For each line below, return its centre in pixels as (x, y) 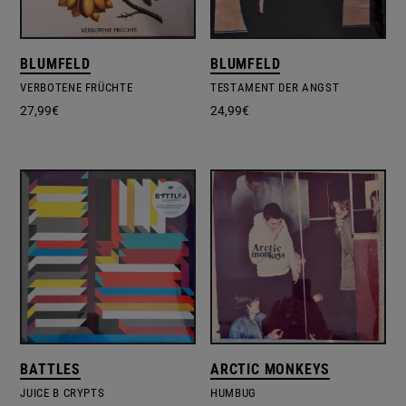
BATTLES (51, 370)
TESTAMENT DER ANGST (275, 87)
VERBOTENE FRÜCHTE (77, 87)
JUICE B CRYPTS (63, 393)
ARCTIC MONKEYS (271, 370)
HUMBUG (233, 393)
